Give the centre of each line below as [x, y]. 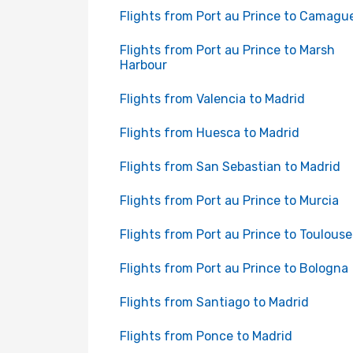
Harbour [143, 65]
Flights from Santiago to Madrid [214, 302]
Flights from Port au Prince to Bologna [234, 268]
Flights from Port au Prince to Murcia [229, 201]
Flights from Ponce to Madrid [206, 336]
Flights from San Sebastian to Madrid [230, 167]
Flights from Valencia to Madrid [212, 99]
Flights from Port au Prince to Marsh [227, 50]
